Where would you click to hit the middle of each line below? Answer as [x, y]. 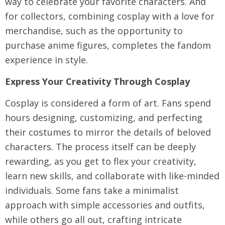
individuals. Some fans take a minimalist [92, 190]
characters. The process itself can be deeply [100, 146]
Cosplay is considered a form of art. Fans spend [108, 103]
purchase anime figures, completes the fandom [108, 45]
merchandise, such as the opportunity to [94, 30]
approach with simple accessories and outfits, [105, 205]
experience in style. [46, 60]
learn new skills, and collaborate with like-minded [112, 176]
